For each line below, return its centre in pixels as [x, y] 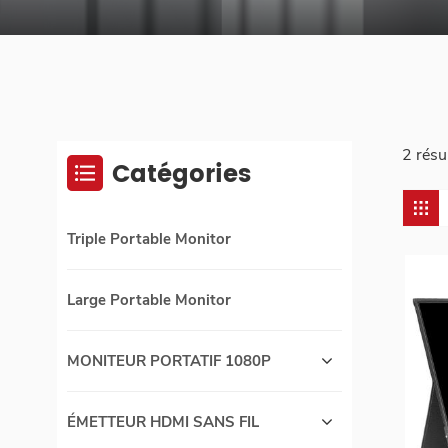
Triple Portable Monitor [149, 239]
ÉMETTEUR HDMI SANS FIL [163, 422]
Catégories [181, 175]
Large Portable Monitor [149, 300]
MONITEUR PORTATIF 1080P [169, 361]
